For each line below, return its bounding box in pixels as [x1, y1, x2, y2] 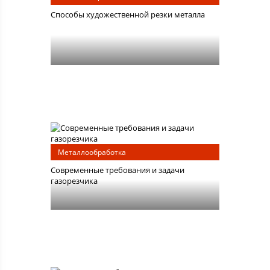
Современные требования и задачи [50, 165, 184, 176]
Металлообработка [57, 147, 126, 158]
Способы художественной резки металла [50, 9, 205, 20]
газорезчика [50, 175, 98, 187]
